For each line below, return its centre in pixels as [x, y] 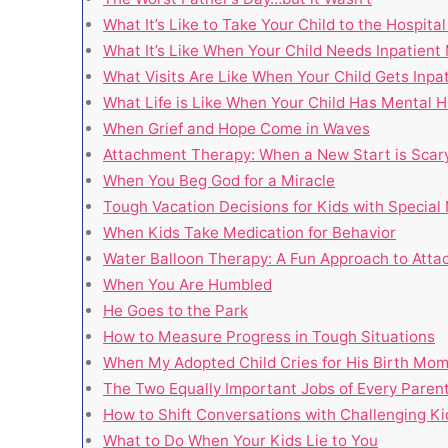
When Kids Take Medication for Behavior [249, 232]
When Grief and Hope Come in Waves [236, 128]
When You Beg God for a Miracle [219, 180]
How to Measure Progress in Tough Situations [269, 336]
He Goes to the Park [175, 310]
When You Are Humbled [187, 284]
